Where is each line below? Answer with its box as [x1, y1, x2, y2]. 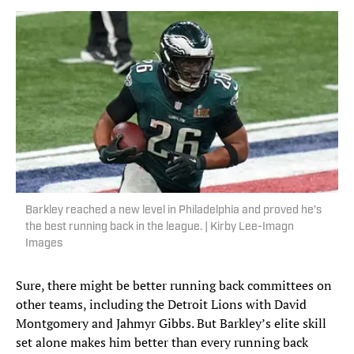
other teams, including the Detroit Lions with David [16, 296, 307, 314]
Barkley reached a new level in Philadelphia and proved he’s [25, 205, 322, 217]
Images [25, 238, 62, 250]
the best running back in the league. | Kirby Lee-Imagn [25, 221, 294, 234]
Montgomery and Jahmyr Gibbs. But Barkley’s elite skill [16, 314, 326, 333]
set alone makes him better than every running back [16, 333, 308, 352]
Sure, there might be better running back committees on [16, 277, 332, 295]
